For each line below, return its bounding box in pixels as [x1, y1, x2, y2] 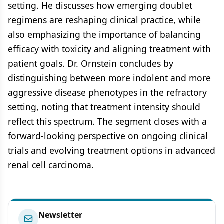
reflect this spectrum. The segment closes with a [8, 115, 207, 127]
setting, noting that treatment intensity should [8, 100, 200, 113]
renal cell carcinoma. [8, 158, 94, 171]
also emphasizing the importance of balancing [8, 28, 201, 40]
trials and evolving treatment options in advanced [8, 144, 215, 156]
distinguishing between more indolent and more [8, 71, 211, 84]
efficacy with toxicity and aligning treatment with [8, 42, 211, 55]
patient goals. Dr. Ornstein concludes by [8, 57, 173, 69]
